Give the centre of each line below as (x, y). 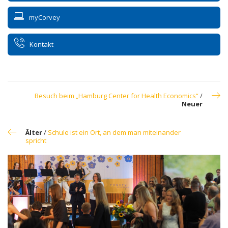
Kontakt (41, 44)
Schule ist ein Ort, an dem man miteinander (114, 132)
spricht (36, 140)
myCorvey (45, 17)
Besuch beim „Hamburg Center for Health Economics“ (117, 95)
